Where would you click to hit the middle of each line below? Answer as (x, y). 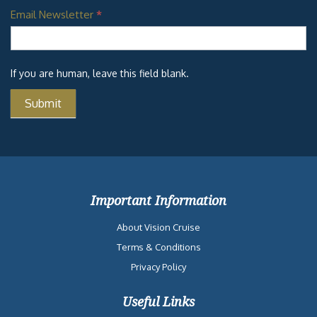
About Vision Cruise (158, 227)
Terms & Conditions (158, 247)
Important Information (158, 200)
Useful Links (158, 301)
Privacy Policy (158, 266)
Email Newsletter (53, 14)
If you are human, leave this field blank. (100, 73)
